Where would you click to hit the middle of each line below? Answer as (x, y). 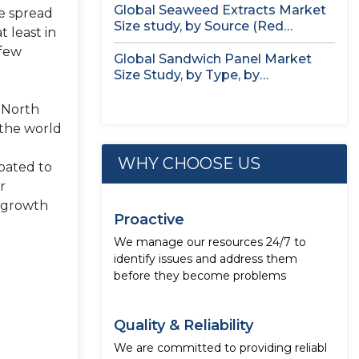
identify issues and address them (206, 259)
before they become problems (200, 276)
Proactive (149, 220)
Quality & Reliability (184, 325)
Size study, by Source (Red (199, 26)
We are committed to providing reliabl (220, 348)
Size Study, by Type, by (187, 75)
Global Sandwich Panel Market (213, 59)
